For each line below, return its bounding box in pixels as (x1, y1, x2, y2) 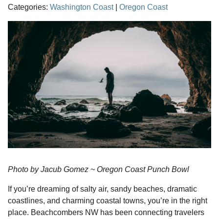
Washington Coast (50, 3, 113, 11)
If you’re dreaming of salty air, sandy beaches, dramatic (8, 184, 197, 193)
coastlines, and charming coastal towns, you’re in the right (8, 196, 207, 205)
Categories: (8, 3, 50, 11)
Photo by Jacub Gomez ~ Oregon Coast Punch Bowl (8, 165, 189, 174)
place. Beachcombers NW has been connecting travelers (8, 208, 204, 217)
